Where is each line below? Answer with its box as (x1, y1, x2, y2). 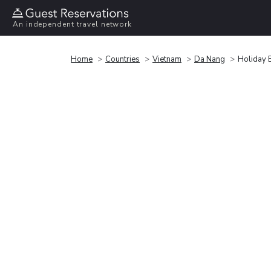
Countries (105, 53, 140, 65)
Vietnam (152, 53, 181, 65)
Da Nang (194, 53, 225, 65)
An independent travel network (13, 19, 132, 30)
